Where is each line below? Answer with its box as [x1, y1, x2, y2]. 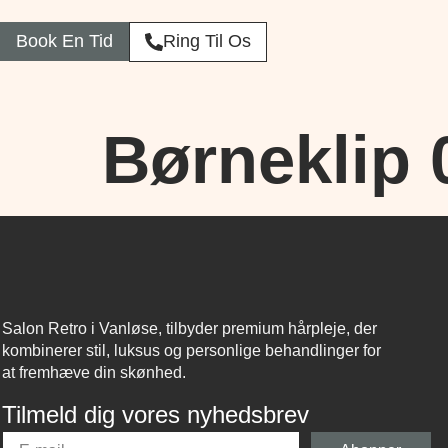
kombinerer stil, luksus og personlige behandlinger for [2, 341, 381, 359]
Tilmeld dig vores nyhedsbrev [2, 400, 309, 428]
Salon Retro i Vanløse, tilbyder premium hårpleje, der [2, 319, 377, 337]
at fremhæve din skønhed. [2, 363, 186, 381]
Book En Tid [16, 31, 113, 51]
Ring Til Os [162, 31, 251, 51]
